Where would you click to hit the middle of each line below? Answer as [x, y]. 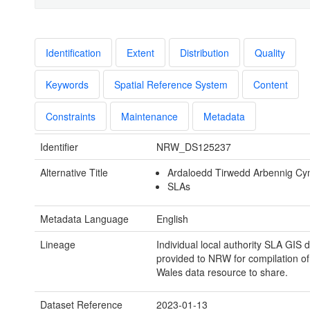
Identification [73, 53]
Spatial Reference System [171, 85]
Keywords [67, 85]
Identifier [59, 147]
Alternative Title [74, 173]
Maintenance [149, 117]
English [172, 219]
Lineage [58, 245]
